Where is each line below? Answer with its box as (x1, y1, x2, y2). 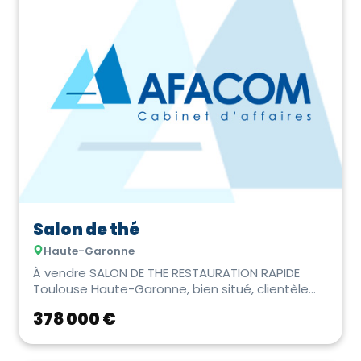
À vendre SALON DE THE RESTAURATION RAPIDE (33, 263, 300, 281)
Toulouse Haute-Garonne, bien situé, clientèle (33, 280, 309, 297)
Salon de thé (33, 218, 139, 241)
